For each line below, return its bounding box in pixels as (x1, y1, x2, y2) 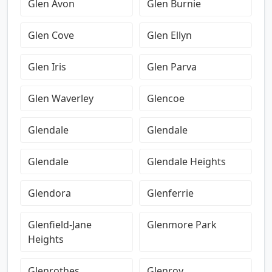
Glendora (28, 186, 71, 200)
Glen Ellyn (147, 29, 192, 42)
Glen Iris (28, 60, 66, 73)
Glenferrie (147, 186, 194, 200)
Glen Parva (147, 60, 197, 73)
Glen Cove (28, 29, 74, 42)
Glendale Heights (147, 155, 226, 168)
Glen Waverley (28, 92, 93, 105)
